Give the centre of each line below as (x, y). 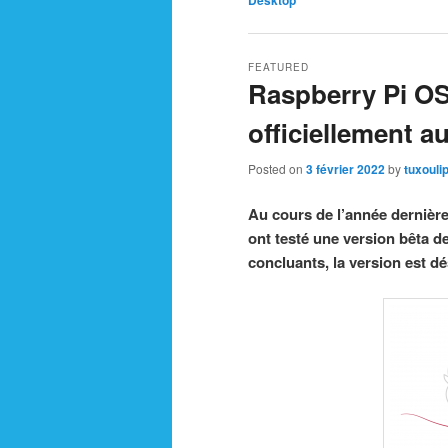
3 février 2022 (345, 168)
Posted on (277, 168)
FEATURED (278, 66)
